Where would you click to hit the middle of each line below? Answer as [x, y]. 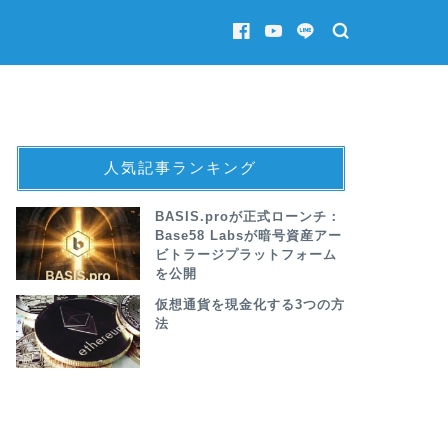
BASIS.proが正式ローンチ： [247, 216]
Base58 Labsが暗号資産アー [248, 235]
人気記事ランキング [181, 167]
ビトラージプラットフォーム [245, 254]
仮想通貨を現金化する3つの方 [249, 304]
